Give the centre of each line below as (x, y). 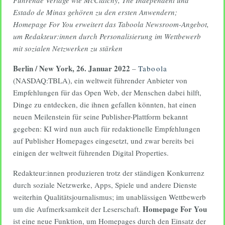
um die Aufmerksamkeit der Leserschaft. (78, 209)
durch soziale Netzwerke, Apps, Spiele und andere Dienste (105, 185)
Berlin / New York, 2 (47, 68)
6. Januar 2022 (105, 68)
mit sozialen (33, 48)
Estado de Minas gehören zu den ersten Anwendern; (95, 12)
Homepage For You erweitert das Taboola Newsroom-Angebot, (111, 24)
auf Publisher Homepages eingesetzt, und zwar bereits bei (103, 141)
